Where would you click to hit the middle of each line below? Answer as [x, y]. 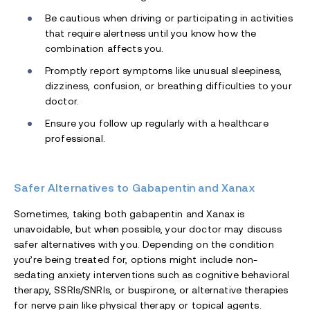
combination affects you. [104, 48]
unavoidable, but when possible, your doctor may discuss [148, 229]
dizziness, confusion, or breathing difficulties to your [168, 85]
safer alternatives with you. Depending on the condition [144, 244]
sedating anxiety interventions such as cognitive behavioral [152, 274]
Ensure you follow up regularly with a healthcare [157, 123]
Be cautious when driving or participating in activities [169, 18]
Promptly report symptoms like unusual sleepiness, [163, 70]
